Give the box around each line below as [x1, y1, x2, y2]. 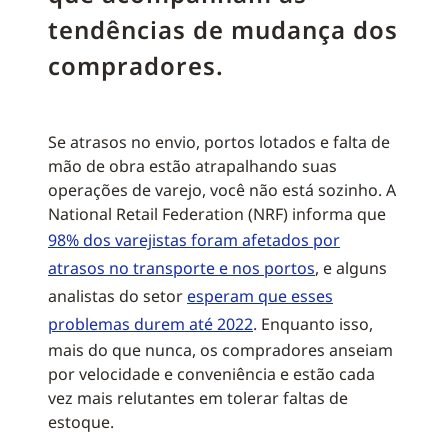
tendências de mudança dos [48, 13, 398, 46]
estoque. [48, 411, 114, 433]
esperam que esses [187, 285, 333, 307]
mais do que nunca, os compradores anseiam [48, 339, 393, 361]
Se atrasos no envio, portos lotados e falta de [48, 131, 390, 153]
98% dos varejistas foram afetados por [48, 229, 340, 251]
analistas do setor [48, 285, 187, 307]
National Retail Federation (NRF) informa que [48, 203, 386, 225]
